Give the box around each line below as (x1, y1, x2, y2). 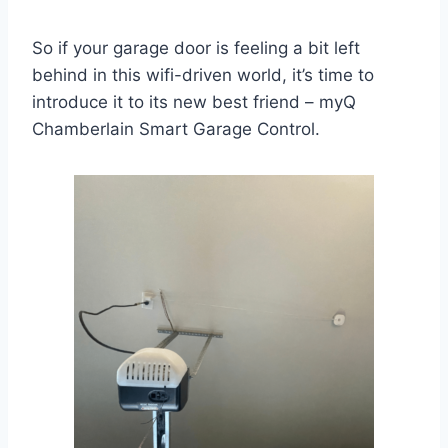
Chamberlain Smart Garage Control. (32, 119, 320, 140)
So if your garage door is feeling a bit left (32, 38, 360, 59)
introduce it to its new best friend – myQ (32, 92, 356, 113)
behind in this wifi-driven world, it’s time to (32, 65, 374, 86)
